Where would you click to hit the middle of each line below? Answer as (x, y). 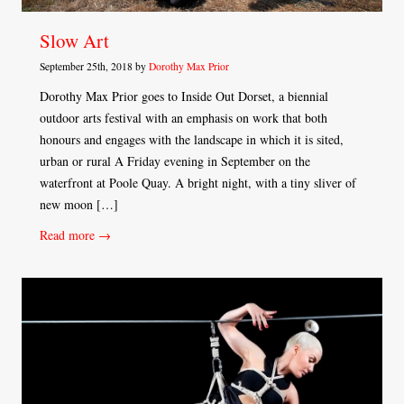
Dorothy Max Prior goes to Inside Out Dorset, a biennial (184, 96)
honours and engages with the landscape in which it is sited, (192, 139)
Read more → (75, 234)
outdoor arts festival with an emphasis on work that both (184, 117)
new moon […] (79, 204)
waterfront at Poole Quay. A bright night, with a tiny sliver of (198, 182)
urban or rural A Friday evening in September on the (175, 161)
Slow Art (74, 40)
